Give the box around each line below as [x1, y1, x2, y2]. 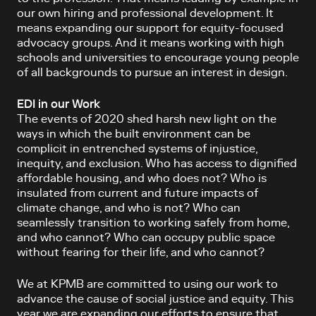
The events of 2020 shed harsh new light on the [17, 114, 276, 125]
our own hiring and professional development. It [17, 8, 274, 19]
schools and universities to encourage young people [17, 52, 299, 63]
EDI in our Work [17, 99, 100, 110]
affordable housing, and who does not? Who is [17, 173, 267, 184]
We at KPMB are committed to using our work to [17, 279, 278, 290]
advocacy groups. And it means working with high [17, 37, 284, 49]
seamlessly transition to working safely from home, [17, 217, 289, 229]
